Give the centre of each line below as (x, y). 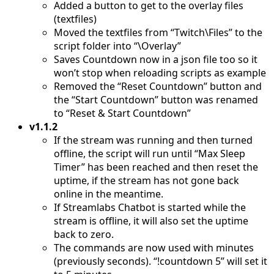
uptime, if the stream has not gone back (146, 180)
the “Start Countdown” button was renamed (156, 99)
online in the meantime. (109, 194)
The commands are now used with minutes (154, 247)
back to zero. (84, 234)
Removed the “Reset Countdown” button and (158, 86)
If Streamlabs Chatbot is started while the (150, 207)
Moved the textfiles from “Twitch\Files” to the (158, 32)
